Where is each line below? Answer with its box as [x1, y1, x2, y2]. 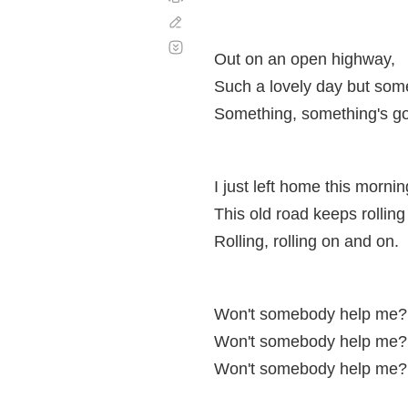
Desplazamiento [185, 32, 282, 47]
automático [185, 46, 254, 62]
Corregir [185, 14, 237, 29]
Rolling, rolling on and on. [214, 232, 399, 250]
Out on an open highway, [214, 50, 395, 68]
